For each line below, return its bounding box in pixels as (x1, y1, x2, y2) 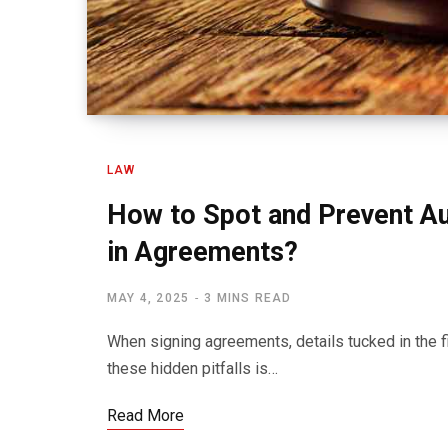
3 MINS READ (204, 291, 292, 306)
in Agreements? (107, 236, 298, 269)
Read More (107, 406, 184, 426)
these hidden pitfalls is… (107, 359, 278, 379)
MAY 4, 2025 (107, 291, 190, 306)
